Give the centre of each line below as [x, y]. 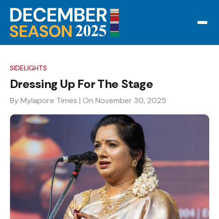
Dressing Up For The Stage [81, 84]
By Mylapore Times [44, 100]
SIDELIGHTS [28, 68]
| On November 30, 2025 [123, 100]
